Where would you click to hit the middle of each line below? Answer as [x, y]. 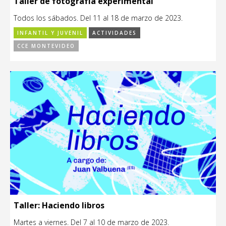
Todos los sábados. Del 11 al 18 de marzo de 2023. [98, 18]
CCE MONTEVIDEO [46, 46]
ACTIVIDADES [115, 33]
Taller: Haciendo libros [59, 205]
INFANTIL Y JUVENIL [50, 33]
